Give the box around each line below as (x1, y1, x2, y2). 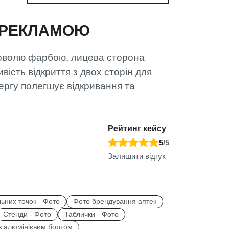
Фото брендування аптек (73, 197, 156, 205)
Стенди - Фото (3, 210, 51, 218)
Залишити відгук (108, 151, 166, 161)
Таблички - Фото (64, 210, 119, 218)
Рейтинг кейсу (108, 124, 166, 133)
